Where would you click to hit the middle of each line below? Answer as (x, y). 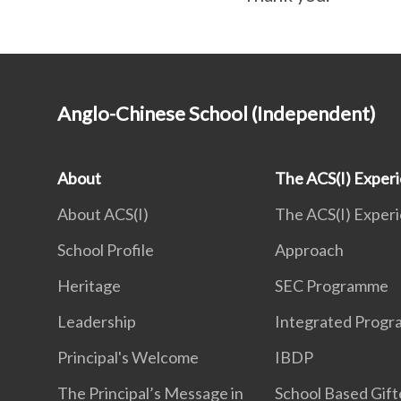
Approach (310, 250)
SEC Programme (332, 286)
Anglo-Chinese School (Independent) (217, 113)
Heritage (89, 286)
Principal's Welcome (128, 357)
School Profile (106, 250)
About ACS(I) (103, 214)
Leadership (97, 321)
